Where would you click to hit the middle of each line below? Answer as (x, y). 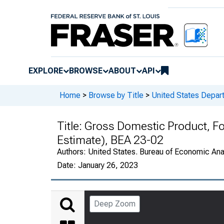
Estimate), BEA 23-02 (110, 140)
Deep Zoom (115, 203)
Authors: (72, 151)
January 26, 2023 (108, 165)
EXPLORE (46, 70)
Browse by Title (116, 95)
